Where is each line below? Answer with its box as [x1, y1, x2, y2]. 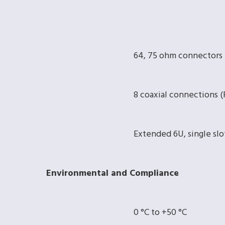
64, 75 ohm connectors [134, 49, 222, 64]
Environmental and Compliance [46, 166, 179, 181]
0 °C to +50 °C [134, 205, 187, 220]
